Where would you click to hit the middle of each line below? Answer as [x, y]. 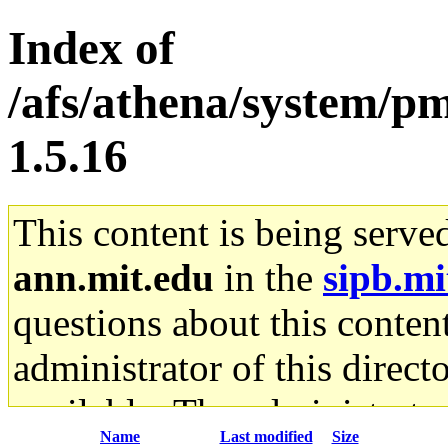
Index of [91, 48]
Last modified [266, 436]
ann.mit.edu [113, 277]
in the [268, 277]
